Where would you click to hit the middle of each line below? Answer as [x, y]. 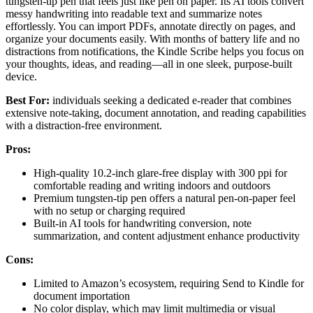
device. [21, 77]
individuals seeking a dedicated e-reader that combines [170, 101]
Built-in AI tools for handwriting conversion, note [143, 224]
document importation [82, 296]
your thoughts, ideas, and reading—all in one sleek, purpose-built [149, 64]
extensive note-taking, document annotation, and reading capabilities [156, 113]
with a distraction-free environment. [84, 126]
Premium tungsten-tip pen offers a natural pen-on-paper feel [165, 198]
